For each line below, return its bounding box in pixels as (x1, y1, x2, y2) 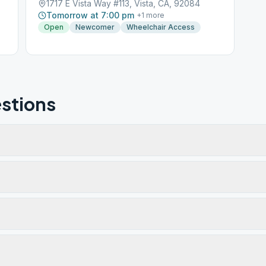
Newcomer (75, 23, 115, 31)
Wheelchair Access (126, 23, 195, 31)
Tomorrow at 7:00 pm (46, 10, 135, 20)
